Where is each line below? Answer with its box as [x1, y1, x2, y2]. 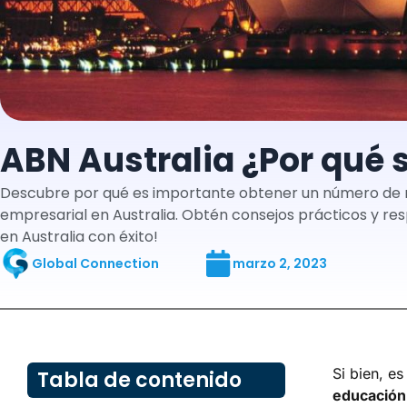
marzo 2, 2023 [233, 253, 327, 273]
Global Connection [32, 253, 159, 273]
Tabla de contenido [37, 365, 243, 394]
